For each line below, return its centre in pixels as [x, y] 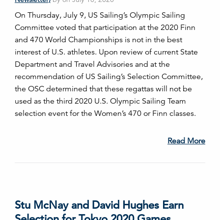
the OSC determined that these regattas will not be [103, 89]
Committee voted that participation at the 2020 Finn [105, 28]
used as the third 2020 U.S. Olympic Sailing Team [100, 101]
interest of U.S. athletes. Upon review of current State [106, 52]
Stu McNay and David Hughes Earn [99, 205]
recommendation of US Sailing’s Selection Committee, [109, 77]
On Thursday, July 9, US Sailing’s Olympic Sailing [100, 15]
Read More [186, 141]
